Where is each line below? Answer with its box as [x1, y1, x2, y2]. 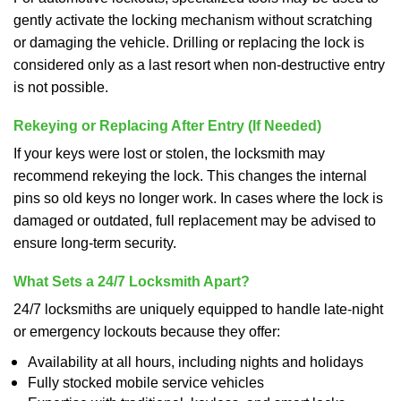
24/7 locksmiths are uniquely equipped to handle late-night [13, 302, 383, 317]
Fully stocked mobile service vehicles [28, 375, 264, 390]
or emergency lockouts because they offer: [13, 324, 280, 339]
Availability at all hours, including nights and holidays [28, 354, 363, 370]
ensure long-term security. [13, 235, 176, 251]
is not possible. [13, 80, 108, 95]
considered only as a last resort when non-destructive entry [13, 57, 385, 73]
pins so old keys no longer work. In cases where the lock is [13, 191, 383, 206]
